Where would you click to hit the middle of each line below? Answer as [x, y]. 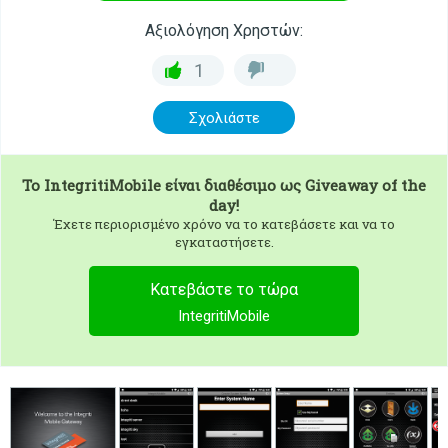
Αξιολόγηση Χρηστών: [224, 30]
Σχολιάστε [224, 118]
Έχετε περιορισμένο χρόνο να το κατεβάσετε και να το [224, 224]
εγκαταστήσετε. [224, 242]
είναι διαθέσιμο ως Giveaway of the [293, 185]
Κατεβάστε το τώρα [224, 289]
